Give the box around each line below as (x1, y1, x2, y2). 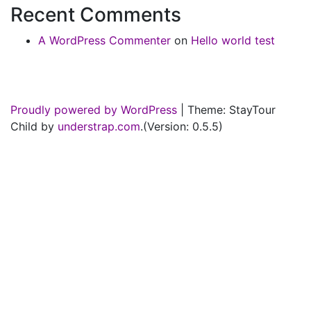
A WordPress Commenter (38, 33, 171, 47)
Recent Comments (10, 3, 181, 26)
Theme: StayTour (187, 103, 276, 117)
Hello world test (191, 33, 275, 47)
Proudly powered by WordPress (10, 103, 177, 117)
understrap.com (58, 119, 140, 133)
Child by (10, 119, 58, 133)
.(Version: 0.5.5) (140, 119, 223, 133)
